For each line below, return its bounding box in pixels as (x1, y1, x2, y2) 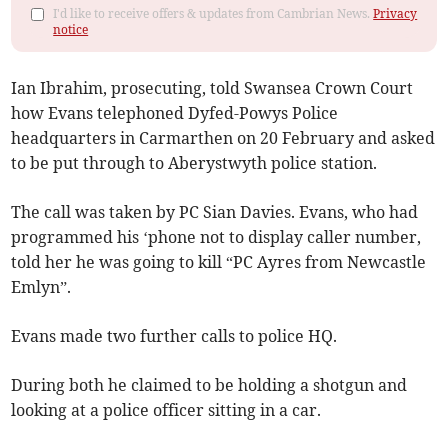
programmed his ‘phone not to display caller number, (11, 227, 422, 248)
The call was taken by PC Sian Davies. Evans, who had (11, 202, 419, 223)
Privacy (373, 6, 418, 22)
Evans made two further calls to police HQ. (11, 326, 338, 347)
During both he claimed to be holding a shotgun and (11, 375, 408, 396)
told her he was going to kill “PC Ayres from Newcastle (11, 252, 427, 273)
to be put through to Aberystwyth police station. (11, 153, 378, 174)
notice (53, 22, 89, 38)
